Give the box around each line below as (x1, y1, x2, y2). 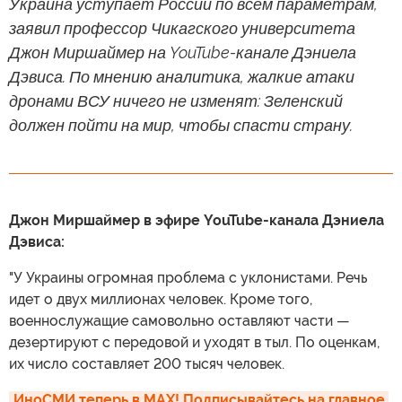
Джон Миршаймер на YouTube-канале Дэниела (9, 43, 356, 62)
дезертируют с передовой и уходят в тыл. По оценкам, (9, 334, 380, 351)
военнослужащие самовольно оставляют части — (9, 312, 350, 329)
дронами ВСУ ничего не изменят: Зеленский (9, 92, 343, 110)
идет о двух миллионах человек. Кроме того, (9, 291, 312, 308)
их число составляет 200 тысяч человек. (9, 355, 284, 372)
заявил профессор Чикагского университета (9, 19, 355, 38)
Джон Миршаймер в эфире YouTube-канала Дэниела (9, 212, 384, 229)
